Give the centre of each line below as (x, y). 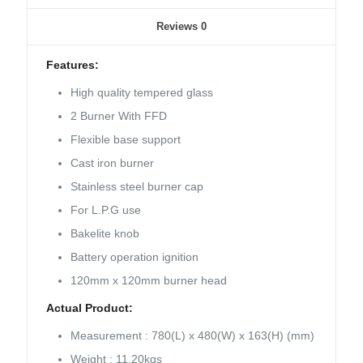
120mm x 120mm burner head (149, 281)
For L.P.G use (106, 210)
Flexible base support (126, 140)
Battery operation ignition (135, 257)
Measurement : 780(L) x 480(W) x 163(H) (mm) (193, 336)
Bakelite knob (105, 234)
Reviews (179, 27)
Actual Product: (90, 308)
